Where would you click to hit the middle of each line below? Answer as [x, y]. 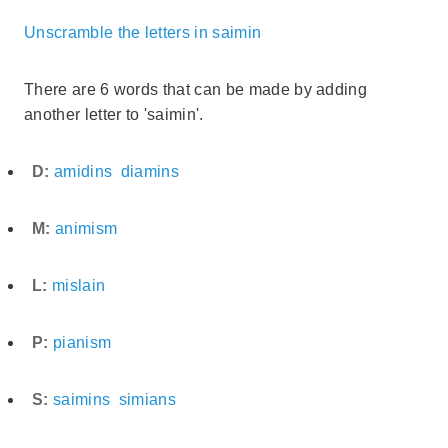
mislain [78, 285]
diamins [150, 171]
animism [86, 228]
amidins [83, 171]
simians [147, 399]
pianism [82, 342]
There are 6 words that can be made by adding [196, 89]
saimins [81, 399]
